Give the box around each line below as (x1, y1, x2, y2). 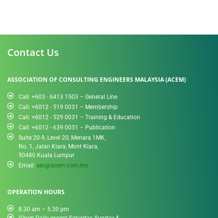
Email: (18, 162, 36, 169)
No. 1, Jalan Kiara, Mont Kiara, (18, 143, 98, 150)
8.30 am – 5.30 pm (18, 205, 69, 213)
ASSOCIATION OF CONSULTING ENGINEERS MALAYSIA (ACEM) (7, 75, 186, 84)
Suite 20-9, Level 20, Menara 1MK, (18, 134, 106, 141)
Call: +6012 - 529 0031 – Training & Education (18, 113, 140, 121)
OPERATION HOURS (7, 187, 65, 196)
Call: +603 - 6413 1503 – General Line (18, 93, 117, 100)
